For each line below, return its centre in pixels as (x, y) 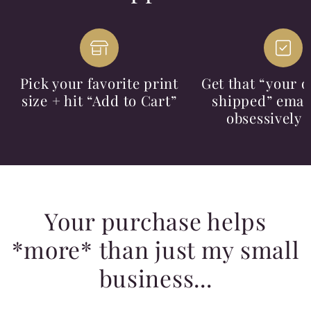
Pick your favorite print (99, 83)
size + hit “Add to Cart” (99, 100)
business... (155, 277)
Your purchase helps (155, 220)
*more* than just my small (155, 249)
